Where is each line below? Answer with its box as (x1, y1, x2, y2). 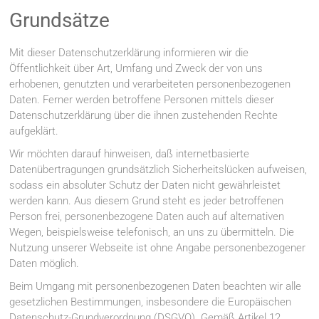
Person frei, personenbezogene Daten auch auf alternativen (9, 210, 285, 224)
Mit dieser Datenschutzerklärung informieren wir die (9, 46, 249, 60)
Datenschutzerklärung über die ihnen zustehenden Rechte (9, 109, 278, 122)
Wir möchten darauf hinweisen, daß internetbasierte (9, 147, 250, 161)
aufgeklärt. (9, 125, 59, 138)
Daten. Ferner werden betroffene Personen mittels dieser (9, 93, 275, 107)
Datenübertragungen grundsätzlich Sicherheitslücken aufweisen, (9, 163, 308, 177)
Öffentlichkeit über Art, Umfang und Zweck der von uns (9, 62, 263, 75)
